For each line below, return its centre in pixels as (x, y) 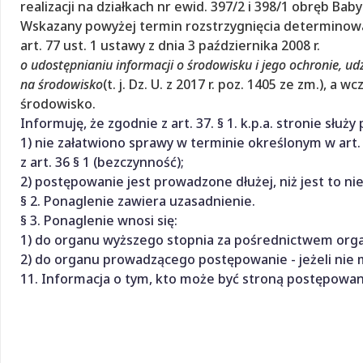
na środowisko (62, 84)
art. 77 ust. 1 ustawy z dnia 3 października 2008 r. (170, 45)
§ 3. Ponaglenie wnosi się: (99, 220)
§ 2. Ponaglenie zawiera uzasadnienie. (138, 201)
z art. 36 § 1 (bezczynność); (102, 162)
